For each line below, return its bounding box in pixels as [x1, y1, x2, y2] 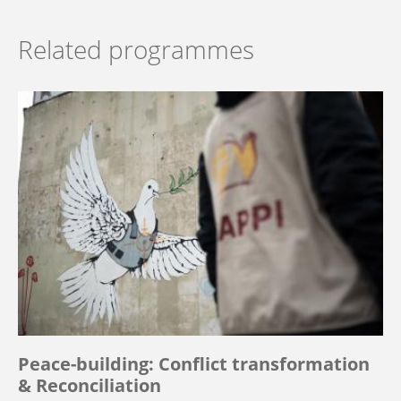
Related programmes [18, 31, 254, 66]
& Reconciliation [18, 372, 161, 397]
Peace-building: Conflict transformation [18, 351, 370, 376]
